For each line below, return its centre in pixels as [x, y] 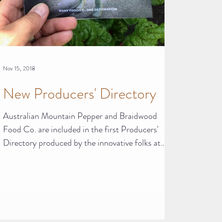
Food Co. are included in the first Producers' [81, 129]
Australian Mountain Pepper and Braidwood [80, 116]
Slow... [14, 156]
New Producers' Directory [80, 93]
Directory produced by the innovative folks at [82, 142]
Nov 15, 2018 [19, 68]
